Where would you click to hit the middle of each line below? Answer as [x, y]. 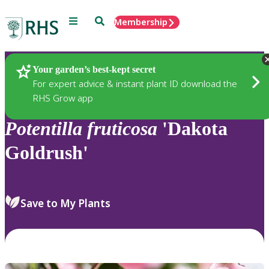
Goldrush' [47, 153]
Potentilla [44, 129]
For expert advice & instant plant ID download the [135, 83]
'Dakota [192, 129]
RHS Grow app [63, 98]
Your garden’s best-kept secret [94, 69]
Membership [141, 22]
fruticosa [122, 129]
